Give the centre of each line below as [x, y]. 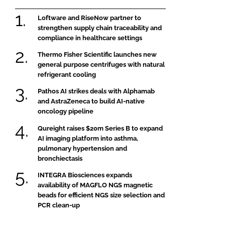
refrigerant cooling [67, 75]
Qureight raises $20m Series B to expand [100, 128]
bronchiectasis [60, 158]
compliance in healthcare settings [90, 38]
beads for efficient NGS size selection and [101, 195]
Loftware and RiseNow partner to [89, 18]
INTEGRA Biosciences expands [85, 175]
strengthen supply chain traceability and [100, 28]
